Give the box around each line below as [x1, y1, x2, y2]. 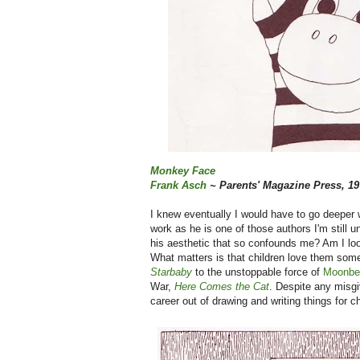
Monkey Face [150, 165, 215, 178]
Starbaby [150, 266, 192, 279]
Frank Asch [150, 179, 207, 192]
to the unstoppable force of [192, 266, 323, 279]
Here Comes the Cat [174, 280, 269, 293]
